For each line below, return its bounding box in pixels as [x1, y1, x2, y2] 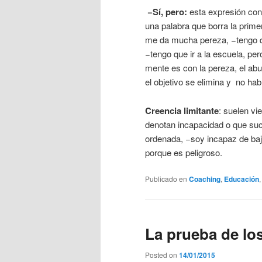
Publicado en [145, 174, 187, 184]
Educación [224, 174, 259, 185]
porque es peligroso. [145, 146, 222, 158]
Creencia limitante [145, 104, 219, 117]
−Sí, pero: [145, 5, 187, 19]
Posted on [145, 249, 179, 260]
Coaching [189, 174, 220, 185]
